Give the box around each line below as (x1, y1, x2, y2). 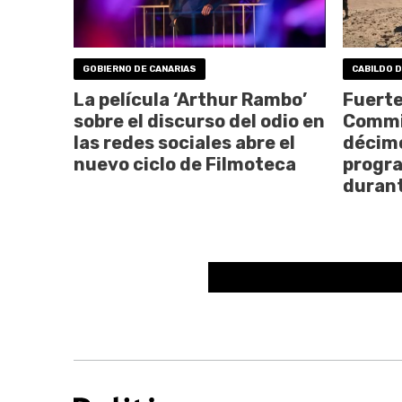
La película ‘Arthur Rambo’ (74, 88, 307, 110)
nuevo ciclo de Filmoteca (74, 153, 296, 175)
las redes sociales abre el (74, 131, 295, 153)
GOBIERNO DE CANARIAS (83, 63, 197, 74)
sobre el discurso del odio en (74, 109, 325, 132)
